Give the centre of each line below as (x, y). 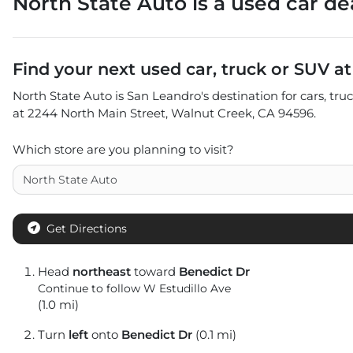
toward (155, 272)
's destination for (249, 96)
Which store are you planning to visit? (123, 150)
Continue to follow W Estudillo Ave (134, 289)
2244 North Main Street (97, 113)
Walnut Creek (212, 113)
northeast (102, 272)
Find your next (76, 69)
